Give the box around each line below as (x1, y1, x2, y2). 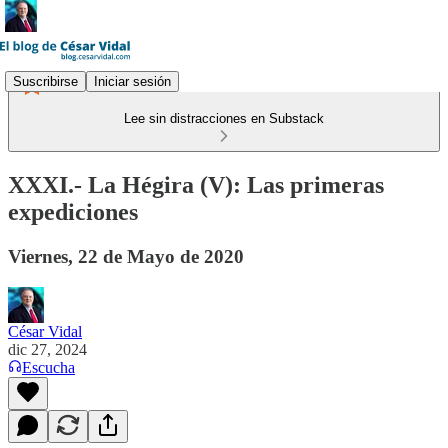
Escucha (22, 358, 75, 376)
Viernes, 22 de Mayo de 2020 (8, 245, 244, 267)
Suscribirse (13, 73, 78, 89)
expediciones (8, 198, 138, 225)
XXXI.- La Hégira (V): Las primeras (8, 171, 384, 198)
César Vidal (8, 322, 82, 340)
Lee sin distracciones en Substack (124, 111, 324, 126)
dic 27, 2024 (8, 340, 87, 358)
